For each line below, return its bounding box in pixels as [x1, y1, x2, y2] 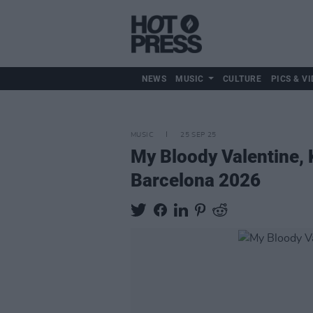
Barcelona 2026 [131, 170, 261, 191]
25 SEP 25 [180, 131, 217, 138]
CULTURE [222, 74, 262, 84]
